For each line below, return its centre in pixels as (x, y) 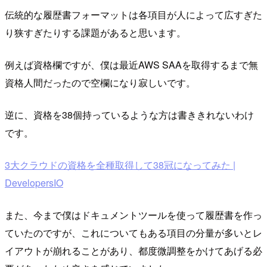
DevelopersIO (34, 183)
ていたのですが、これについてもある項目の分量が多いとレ (133, 233)
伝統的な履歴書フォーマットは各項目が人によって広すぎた (133, 15)
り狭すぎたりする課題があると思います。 (95, 33)
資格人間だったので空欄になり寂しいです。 (100, 83)
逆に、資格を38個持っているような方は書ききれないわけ (129, 115)
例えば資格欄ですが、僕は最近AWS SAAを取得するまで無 (131, 65)
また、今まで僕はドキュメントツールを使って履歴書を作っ (133, 215)
